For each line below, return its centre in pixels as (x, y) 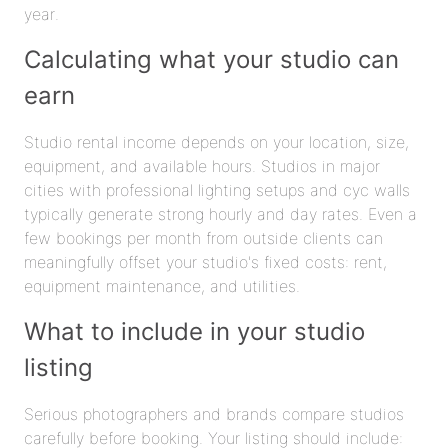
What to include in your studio (194, 331)
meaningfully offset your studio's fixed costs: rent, (205, 261)
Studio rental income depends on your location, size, (216, 141)
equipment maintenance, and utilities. (162, 285)
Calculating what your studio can (211, 59)
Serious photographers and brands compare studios (214, 413)
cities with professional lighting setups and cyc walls (217, 189)
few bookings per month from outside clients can (203, 237)
